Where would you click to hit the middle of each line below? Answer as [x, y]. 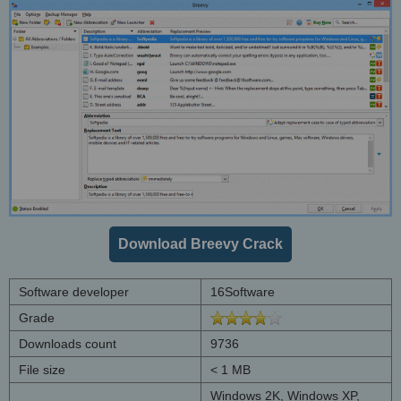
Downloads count [68, 343]
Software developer [74, 291]
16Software [243, 291]
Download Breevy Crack [200, 243]
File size [42, 369]
